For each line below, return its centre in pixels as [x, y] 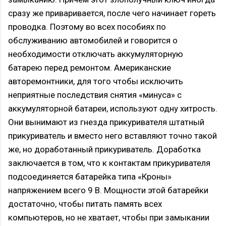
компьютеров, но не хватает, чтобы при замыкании [109, 218]
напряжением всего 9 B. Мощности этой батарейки [108, 190]
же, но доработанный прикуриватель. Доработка [104, 150]
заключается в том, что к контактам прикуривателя [109, 163]
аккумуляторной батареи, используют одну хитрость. [113, 109]
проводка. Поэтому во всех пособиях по [87, 27]
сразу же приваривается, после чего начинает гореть [112, 13]
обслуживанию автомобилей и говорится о [93, 41]
